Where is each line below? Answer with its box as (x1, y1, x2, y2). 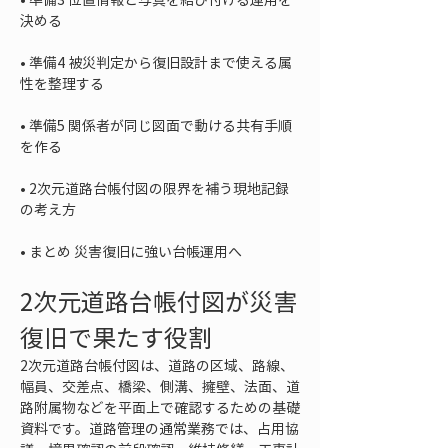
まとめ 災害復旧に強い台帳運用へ (29, 241, 242, 261)
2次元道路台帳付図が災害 (20, 283, 297, 319)
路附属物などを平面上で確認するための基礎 (20, 397, 300, 417)
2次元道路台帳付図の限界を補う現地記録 (29, 178, 289, 198)
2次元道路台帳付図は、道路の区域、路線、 (20, 355, 294, 375)
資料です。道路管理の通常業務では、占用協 (20, 418, 299, 438)
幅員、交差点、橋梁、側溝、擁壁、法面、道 (20, 376, 300, 396)
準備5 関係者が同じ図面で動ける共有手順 (29, 115, 292, 135)
